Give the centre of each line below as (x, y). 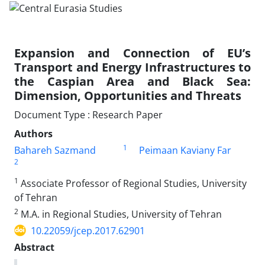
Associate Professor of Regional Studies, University (132, 183)
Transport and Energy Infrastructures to (132, 67)
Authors (33, 133)
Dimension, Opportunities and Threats (128, 95)
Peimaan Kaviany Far (185, 150)
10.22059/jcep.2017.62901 (88, 230)
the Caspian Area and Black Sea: (132, 81)
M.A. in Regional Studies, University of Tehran (120, 214)
